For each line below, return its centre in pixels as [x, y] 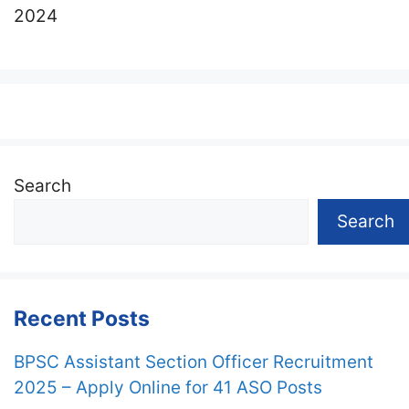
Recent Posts [82, 318]
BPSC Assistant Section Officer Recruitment [194, 362]
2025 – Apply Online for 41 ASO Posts [168, 387]
